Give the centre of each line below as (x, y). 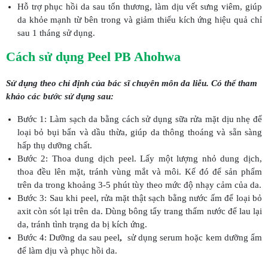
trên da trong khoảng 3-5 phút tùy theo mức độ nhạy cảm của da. (139, 185)
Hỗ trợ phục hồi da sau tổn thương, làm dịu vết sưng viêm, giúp (139, 7)
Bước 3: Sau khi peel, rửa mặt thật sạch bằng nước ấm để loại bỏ (139, 198)
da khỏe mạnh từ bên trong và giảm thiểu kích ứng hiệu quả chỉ (139, 20)
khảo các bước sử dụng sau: (60, 97)
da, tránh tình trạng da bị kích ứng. (82, 225)
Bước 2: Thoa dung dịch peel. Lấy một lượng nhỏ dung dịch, (139, 159)
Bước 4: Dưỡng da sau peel (68, 238)
